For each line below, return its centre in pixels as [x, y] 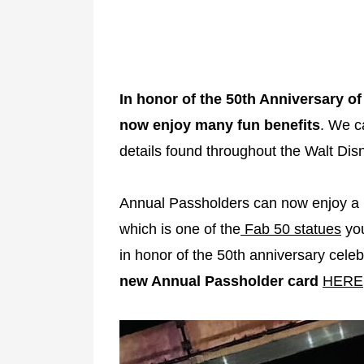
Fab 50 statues [291, 229]
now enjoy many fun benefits [220, 125]
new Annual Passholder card [219, 281]
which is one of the [180, 229]
